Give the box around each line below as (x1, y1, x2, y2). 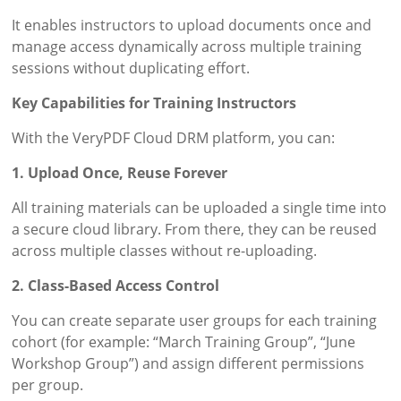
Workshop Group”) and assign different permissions (12, 354, 365, 374)
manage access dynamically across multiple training (12, 37, 363, 57)
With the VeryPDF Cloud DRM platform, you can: (12, 128, 336, 149)
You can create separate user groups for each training (12, 311, 378, 331)
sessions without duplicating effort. (12, 58, 251, 79)
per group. (12, 375, 84, 396)
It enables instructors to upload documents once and (12, 15, 372, 36)
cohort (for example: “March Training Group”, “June (12, 332, 356, 353)
